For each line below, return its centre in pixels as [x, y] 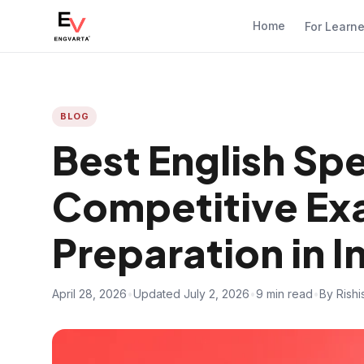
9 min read [284, 294]
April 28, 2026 [89, 294]
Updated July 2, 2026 [191, 294]
